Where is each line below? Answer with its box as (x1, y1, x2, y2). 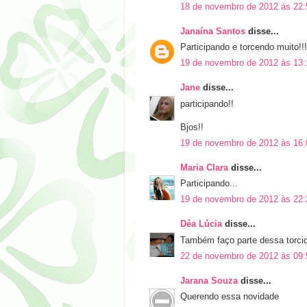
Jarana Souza (180, 275, 238, 286)
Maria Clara (180, 162, 228, 173)
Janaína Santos (180, 26, 245, 36)
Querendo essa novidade (180, 292, 279, 302)
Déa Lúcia (180, 219, 222, 230)
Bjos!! (180, 122, 204, 132)
